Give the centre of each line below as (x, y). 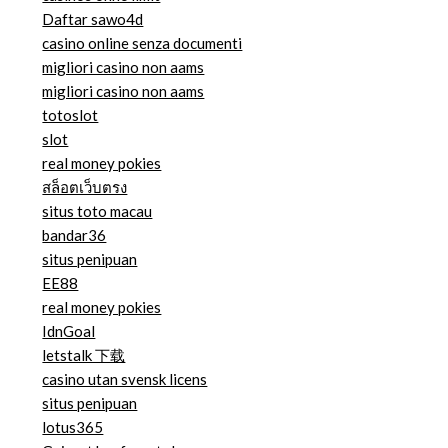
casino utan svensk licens (125, 379)
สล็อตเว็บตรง (85, 187)
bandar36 (74, 235)
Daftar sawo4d (93, 19)
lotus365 (73, 427)
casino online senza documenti (142, 43)
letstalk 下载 (84, 355)
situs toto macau (97, 211)
